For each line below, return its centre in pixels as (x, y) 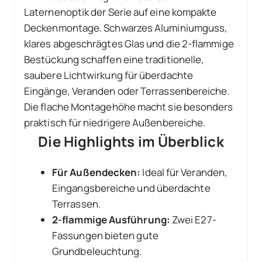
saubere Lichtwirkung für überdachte (108, 75)
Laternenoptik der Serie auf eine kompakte (120, 12)
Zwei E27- (193, 220)
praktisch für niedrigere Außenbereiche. (115, 123)
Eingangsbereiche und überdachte (131, 188)
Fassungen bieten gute (105, 236)
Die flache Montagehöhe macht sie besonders (129, 107)
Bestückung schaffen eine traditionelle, (114, 60)
